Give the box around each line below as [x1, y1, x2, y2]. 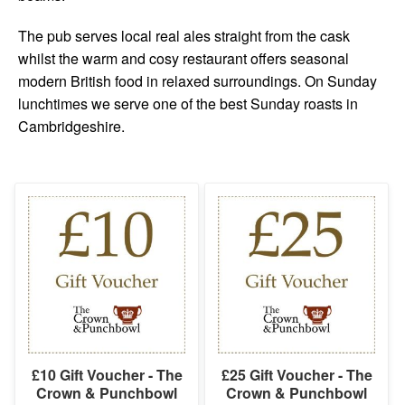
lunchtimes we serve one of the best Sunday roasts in [18, 92, 358, 114]
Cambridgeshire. [18, 115, 125, 137]
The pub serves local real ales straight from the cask [18, 24, 350, 46]
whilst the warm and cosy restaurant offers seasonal [18, 47, 349, 69]
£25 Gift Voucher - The [221, 363, 372, 385]
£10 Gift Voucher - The [31, 363, 183, 385]
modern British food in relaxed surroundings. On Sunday [18, 70, 377, 91]
